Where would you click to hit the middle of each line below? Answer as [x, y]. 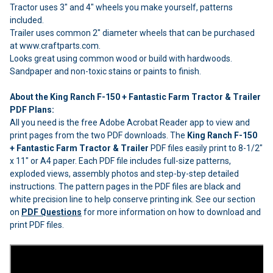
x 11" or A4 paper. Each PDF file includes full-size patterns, [120, 161]
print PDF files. [37, 225]
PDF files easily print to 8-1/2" [206, 148]
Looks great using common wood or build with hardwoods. [121, 59]
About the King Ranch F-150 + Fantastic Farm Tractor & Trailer [135, 97]
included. [27, 20]
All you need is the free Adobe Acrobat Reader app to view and [130, 123]
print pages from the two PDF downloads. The [98, 136]
